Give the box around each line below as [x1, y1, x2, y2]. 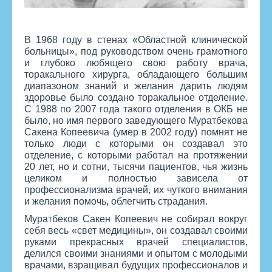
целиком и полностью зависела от [24, 173, 248, 184]
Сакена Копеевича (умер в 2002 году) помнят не [24, 127, 248, 138]
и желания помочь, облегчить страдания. [24, 196, 208, 207]
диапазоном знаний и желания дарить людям [24, 81, 248, 92]
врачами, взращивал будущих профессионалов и [24, 260, 248, 271]
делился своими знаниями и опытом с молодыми [24, 248, 248, 259]
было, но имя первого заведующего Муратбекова [24, 115, 248, 126]
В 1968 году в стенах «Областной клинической [24, 35, 248, 46]
